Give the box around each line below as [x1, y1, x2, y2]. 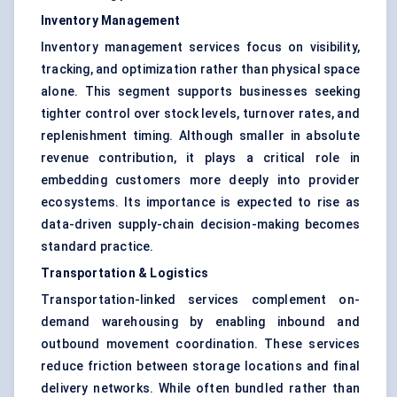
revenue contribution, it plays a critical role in [41, 151, 360, 166]
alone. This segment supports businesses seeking [41, 84, 360, 99]
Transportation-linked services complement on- [41, 292, 360, 307]
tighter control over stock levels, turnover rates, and [41, 106, 360, 121]
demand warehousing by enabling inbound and [41, 315, 360, 330]
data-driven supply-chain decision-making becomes [41, 217, 360, 232]
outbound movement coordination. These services [41, 337, 360, 352]
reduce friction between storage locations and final [41, 359, 360, 374]
